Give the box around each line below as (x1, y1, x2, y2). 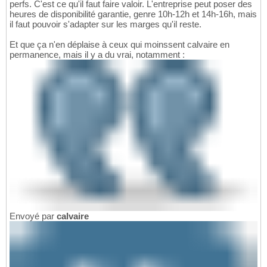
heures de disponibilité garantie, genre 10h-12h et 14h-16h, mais (10, 9, 257, 20)
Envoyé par (10, 211, 57, 222)
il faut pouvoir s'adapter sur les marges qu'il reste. (10, 19, 201, 30)
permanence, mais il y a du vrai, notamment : (10, 49, 185, 60)
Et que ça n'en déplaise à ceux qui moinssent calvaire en (10, 39, 229, 50)
